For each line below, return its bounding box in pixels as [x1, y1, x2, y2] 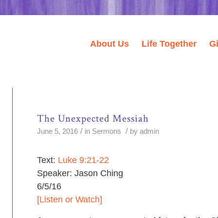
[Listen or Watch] [37, 195, 103, 205]
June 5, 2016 [37, 127, 78, 135]
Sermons [92, 127, 122, 135]
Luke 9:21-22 [58, 155, 109, 165]
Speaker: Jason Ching [37, 168, 124, 179]
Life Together [142, 39, 197, 49]
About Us [90, 39, 129, 49]
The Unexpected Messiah [37, 112, 149, 125]
